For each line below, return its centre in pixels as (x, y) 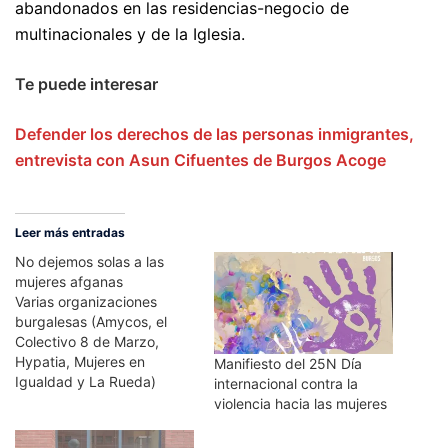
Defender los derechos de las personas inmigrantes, (214, 134)
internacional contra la (286, 384)
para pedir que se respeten (104, 421)
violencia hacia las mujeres (300, 404)
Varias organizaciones (86, 301)
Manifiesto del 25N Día (288, 364)
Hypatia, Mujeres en (80, 361)
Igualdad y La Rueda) (85, 381)
